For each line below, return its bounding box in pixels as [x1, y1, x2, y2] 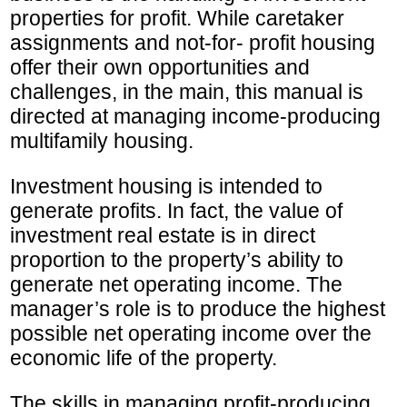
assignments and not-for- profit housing [10, 31, 375, 55]
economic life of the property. [10, 346, 277, 371]
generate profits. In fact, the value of [10, 199, 342, 223]
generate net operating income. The [10, 273, 342, 297]
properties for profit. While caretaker [10, 6, 344, 31]
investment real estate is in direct [10, 223, 315, 248]
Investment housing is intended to [10, 174, 323, 199]
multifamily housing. [10, 129, 194, 154]
